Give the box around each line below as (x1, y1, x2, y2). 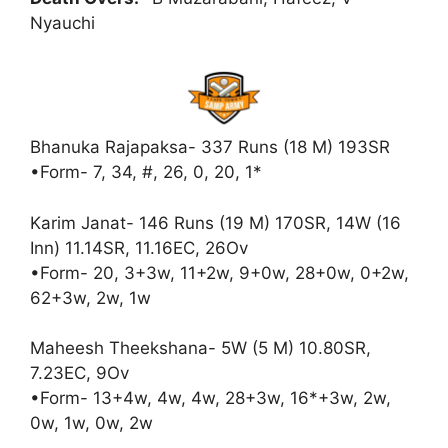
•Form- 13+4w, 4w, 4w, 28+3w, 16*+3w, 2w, (30, 388, 391, 409)
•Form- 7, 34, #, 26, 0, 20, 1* (30, 162, 262, 183)
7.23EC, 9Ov (30, 363, 129, 384)
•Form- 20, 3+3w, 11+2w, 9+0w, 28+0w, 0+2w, (30, 262, 409, 283)
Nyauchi (30, 12, 95, 33)
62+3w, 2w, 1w (30, 287, 151, 308)
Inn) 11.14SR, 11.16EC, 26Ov (30, 237, 248, 258)
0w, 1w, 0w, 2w (30, 413, 153, 434)
